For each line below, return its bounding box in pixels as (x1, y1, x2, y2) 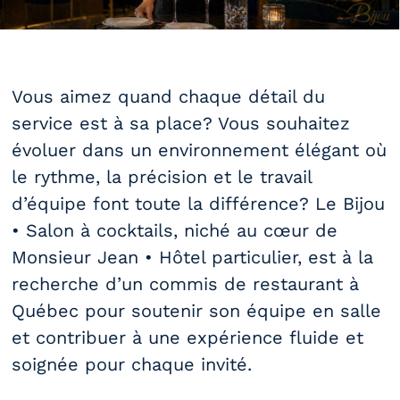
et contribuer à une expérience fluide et (12, 326, 363, 348)
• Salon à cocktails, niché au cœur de (12, 219, 337, 241)
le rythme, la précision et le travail (12, 165, 312, 187)
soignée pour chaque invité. (12, 353, 252, 375)
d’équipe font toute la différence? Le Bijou (12, 192, 385, 214)
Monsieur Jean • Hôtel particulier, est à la (12, 246, 373, 268)
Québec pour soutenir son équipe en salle (12, 299, 381, 321)
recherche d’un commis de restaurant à (12, 272, 359, 295)
